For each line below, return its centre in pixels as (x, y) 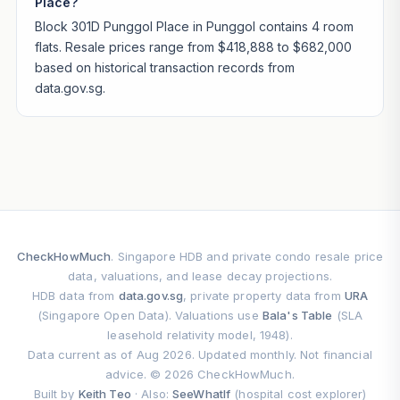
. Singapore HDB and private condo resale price (247, 256)
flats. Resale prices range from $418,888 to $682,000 (193, 46)
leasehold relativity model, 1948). (200, 334)
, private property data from (264, 295)
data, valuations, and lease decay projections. (200, 275)
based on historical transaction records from (164, 67)
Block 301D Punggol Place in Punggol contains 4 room (194, 26)
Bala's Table (297, 315)
